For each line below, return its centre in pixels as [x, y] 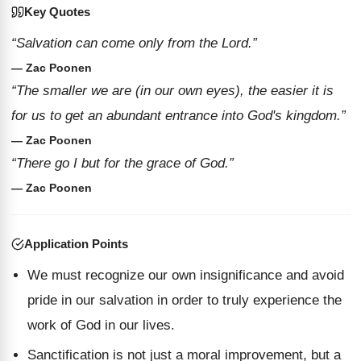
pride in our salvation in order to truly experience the [185, 300]
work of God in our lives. [101, 325]
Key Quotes [57, 12]
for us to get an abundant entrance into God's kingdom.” [178, 116]
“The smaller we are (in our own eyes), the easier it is [172, 91]
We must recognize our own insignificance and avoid [186, 275]
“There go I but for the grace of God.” [122, 163]
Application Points [76, 244]
